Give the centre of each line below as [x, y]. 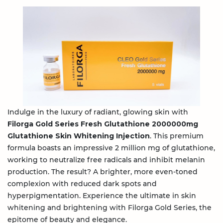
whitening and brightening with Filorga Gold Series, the [110, 208]
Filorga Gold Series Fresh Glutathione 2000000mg [103, 124]
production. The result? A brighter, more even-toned [103, 172]
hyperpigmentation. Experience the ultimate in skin [102, 196]
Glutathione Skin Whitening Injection [79, 136]
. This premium [177, 136]
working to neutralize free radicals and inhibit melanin [106, 160]
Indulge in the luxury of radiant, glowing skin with [98, 112]
